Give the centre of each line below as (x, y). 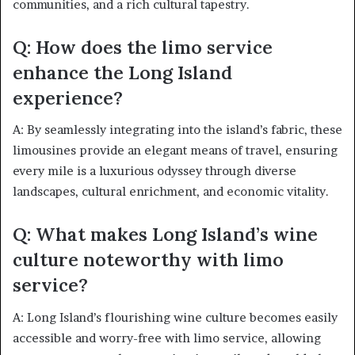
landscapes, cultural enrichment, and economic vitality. (171, 192)
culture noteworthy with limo (148, 260)
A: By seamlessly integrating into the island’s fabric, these (177, 130)
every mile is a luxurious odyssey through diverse (155, 171)
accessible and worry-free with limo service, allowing (167, 338)
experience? (68, 97)
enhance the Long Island (122, 72)
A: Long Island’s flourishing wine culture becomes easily (175, 317)
